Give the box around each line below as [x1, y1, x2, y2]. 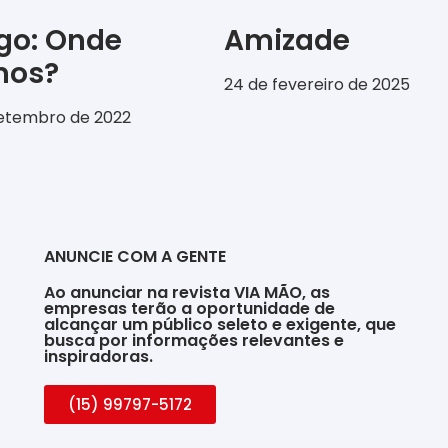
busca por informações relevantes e [43, 328, 344, 352]
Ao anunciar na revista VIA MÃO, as [43, 280, 330, 304]
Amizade [224, 20, 350, 60]
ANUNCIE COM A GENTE [43, 244, 226, 268]
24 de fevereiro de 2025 [224, 72, 410, 96]
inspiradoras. [43, 344, 153, 368]
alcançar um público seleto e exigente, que [43, 312, 396, 336]
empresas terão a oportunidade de [43, 296, 335, 320]
